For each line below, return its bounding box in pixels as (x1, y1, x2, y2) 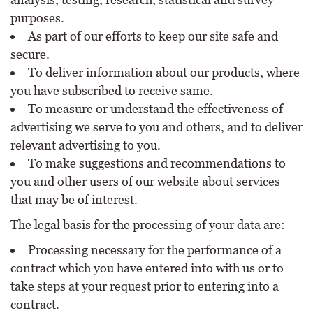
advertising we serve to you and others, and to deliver (10, 119, 303, 135)
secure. (10, 47, 50, 62)
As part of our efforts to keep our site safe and (28, 29, 278, 44)
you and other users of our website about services (10, 174, 280, 189)
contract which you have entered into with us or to (10, 261, 284, 276)
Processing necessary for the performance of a (28, 242, 282, 258)
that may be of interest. (10, 192, 138, 208)
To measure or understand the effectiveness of (28, 101, 283, 117)
